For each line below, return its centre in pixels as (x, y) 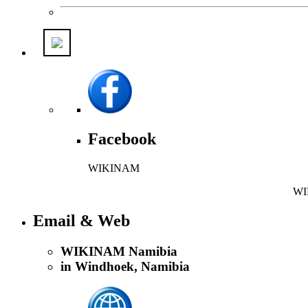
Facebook (122, 139)
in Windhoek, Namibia (125, 266)
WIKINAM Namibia (119, 251)
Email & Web (81, 220)
